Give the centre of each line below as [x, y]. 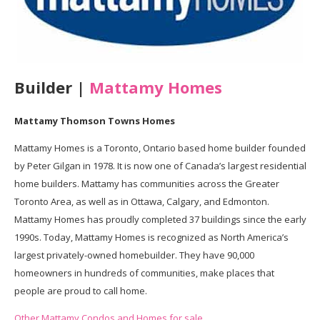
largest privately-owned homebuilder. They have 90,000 [134, 255]
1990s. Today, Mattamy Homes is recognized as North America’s [151, 237]
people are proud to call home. [80, 290]
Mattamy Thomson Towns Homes [94, 120]
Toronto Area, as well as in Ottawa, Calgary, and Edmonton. [141, 201]
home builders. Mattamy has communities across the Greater [146, 183]
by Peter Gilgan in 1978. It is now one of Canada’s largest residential [160, 165]
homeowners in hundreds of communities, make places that [144, 272]
